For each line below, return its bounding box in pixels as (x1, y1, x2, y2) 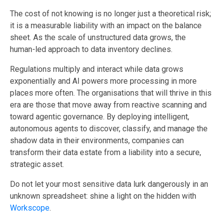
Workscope (10, 203, 50, 213)
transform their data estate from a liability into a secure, (10, 147, 201, 157)
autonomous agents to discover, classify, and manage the (10, 123, 208, 133)
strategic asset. (10, 159, 64, 169)
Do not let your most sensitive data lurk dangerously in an (10, 179, 208, 189)
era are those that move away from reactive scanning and (10, 100, 207, 110)
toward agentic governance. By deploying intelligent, (10, 111, 189, 121)
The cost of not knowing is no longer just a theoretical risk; (10, 8, 211, 18)
